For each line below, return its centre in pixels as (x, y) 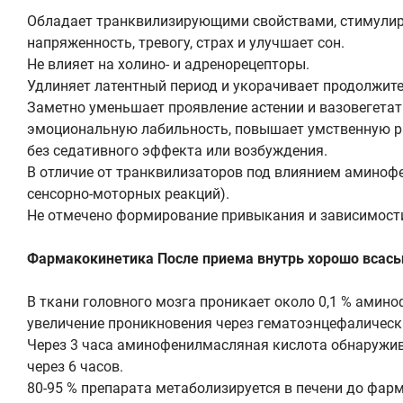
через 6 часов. (75, 366)
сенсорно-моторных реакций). (128, 193)
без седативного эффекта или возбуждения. (177, 150)
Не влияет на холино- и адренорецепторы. (168, 64)
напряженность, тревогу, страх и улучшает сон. (186, 42)
